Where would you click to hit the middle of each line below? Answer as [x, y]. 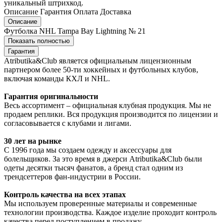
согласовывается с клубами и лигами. [68, 123]
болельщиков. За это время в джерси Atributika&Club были [103, 159]
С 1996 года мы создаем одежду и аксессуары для [88, 150]
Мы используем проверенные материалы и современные [100, 203]
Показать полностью [39, 41]
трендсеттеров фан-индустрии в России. [72, 176]
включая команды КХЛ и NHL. [57, 78]
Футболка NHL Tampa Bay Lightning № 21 [75, 31]
